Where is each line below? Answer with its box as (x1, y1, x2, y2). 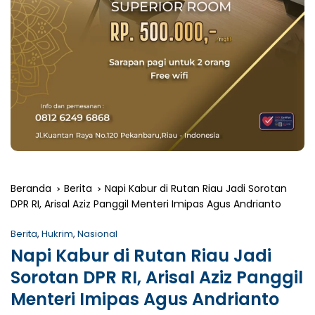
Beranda (11, 181, 51, 196)
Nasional (77, 227, 117, 241)
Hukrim (41, 227, 73, 241)
